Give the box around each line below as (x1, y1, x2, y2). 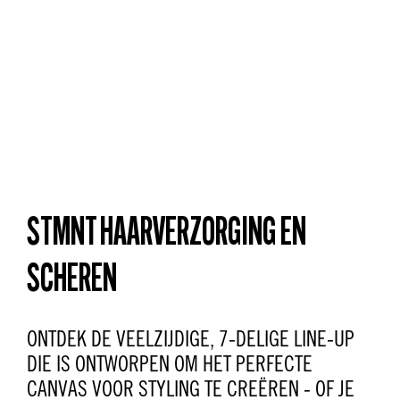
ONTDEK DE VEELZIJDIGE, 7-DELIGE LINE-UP (27, 326, 354, 352)
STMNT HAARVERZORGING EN (27, 215, 306, 255)
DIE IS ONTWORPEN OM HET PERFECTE (27, 351, 312, 377)
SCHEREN (27, 262, 117, 302)
